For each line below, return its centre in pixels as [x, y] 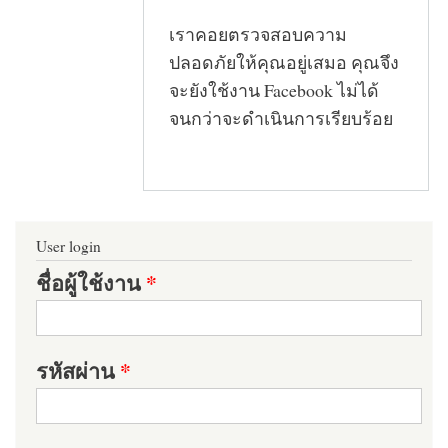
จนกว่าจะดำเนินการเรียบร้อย [281, 118]
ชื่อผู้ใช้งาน [91, 283]
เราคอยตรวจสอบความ [258, 34]
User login [68, 245]
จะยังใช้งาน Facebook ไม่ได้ [274, 90]
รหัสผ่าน [78, 371]
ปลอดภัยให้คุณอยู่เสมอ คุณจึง [284, 62]
